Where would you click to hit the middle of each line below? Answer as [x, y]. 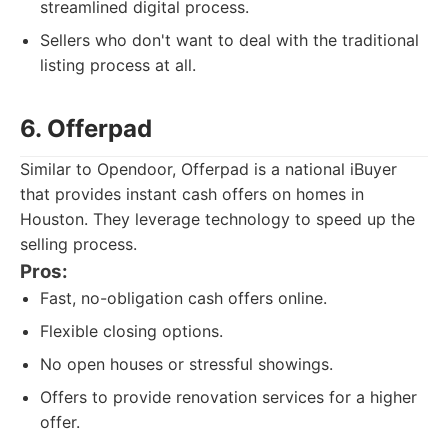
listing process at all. [118, 65]
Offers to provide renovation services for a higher [228, 397]
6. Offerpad [86, 128]
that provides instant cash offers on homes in [192, 194]
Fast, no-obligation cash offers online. [183, 298]
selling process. [78, 244]
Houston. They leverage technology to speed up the [217, 219]
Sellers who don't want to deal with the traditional [229, 40]
